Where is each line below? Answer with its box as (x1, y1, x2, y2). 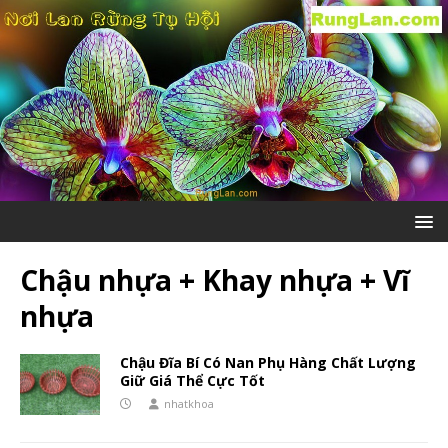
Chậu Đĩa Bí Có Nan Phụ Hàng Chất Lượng (120, 353, 416, 373)
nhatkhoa (164, 396, 214, 412)
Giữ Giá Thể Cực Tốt (120, 371, 265, 391)
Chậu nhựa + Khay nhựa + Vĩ (20, 261, 410, 300)
